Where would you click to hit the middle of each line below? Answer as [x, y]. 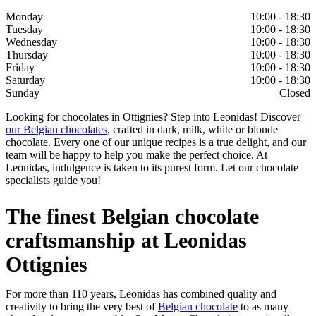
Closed [295, 93]
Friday [20, 68]
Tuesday [24, 30]
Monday [24, 17]
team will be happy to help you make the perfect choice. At [136, 155]
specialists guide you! [53, 181]
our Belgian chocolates [56, 130]
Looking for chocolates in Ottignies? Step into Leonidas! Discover [153, 117]
